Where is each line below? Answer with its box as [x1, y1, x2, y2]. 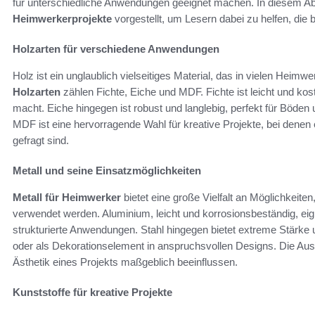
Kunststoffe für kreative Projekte [13, 285, 172, 298]
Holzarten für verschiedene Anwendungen [13, 42, 219, 55]
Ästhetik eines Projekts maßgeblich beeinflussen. [13, 255, 238, 268]
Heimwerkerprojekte [13, 12, 112, 25]
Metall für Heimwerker [13, 191, 121, 203]
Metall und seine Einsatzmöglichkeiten [13, 164, 201, 176]
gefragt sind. [13, 134, 69, 146]
